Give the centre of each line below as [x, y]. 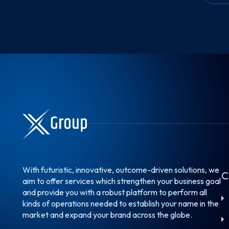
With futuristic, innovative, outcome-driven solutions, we [121, 170]
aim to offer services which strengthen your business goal [122, 181]
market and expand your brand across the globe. [107, 215]
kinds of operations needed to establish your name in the [121, 203]
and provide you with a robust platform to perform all [115, 192]
